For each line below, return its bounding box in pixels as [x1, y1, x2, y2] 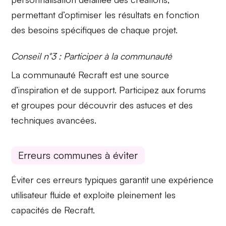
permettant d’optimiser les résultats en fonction [11, 9, 200, 21]
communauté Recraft [23, 69, 108, 81]
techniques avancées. [11, 115, 97, 126]
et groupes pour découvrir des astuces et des [11, 99, 193, 111]
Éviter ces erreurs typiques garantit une [11, 174, 169, 186]
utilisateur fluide [11, 189, 71, 201]
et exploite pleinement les [71, 189, 176, 201]
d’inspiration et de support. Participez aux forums [11, 84, 206, 96]
